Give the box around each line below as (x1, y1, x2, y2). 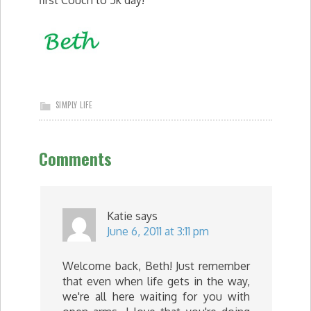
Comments (39, 146, 112, 171)
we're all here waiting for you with (62, 289, 250, 303)
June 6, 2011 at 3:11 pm (107, 224, 209, 238)
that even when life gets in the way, (62, 274, 250, 288)
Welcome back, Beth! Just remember (62, 259, 250, 273)
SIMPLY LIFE (55, 99, 92, 110)
